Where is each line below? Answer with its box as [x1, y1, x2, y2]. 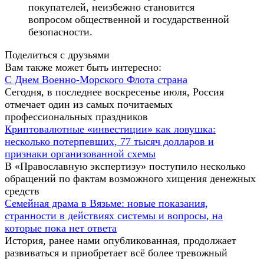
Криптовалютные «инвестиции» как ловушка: [5, 123, 216, 136]
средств [5, 185, 39, 197]
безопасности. [28, 26, 93, 38]
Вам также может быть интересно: [5, 61, 161, 74]
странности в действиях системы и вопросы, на [5, 210, 223, 222]
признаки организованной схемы [5, 148, 156, 160]
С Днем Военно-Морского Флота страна [5, 74, 187, 86]
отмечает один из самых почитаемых [5, 98, 173, 111]
